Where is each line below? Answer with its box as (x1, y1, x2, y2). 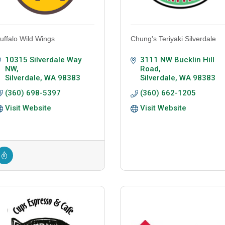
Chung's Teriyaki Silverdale (131, 35, 216, 43)
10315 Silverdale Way (5, 55, 81, 65)
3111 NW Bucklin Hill (140, 55, 214, 65)
